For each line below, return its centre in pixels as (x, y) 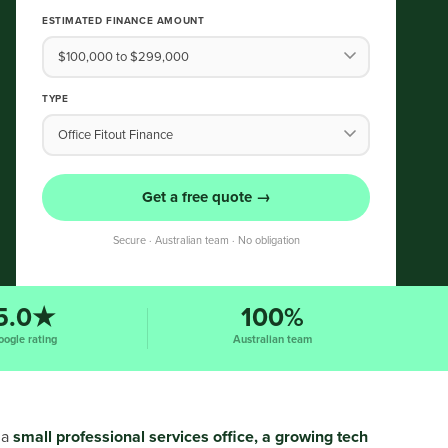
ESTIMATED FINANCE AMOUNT (123, 21)
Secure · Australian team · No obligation (206, 240)
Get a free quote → (206, 197)
